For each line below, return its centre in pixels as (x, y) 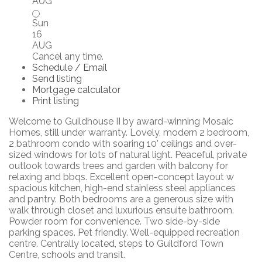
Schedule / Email (70, 68)
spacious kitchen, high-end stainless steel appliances (122, 188)
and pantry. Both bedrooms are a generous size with (121, 199)
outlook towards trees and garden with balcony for (118, 166)
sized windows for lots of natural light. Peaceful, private (128, 155)
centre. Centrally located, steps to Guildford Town (116, 244)
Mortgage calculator (76, 90)
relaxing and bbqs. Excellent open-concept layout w (121, 177)
